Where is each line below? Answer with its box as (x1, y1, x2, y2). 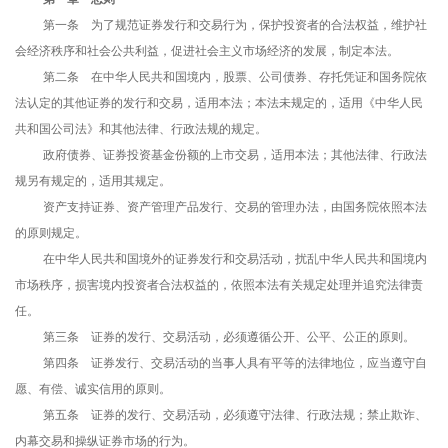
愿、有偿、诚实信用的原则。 (15, 382, 171, 397)
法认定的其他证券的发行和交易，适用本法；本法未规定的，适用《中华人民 (15, 96, 423, 111)
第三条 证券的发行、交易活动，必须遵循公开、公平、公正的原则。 (43, 330, 415, 345)
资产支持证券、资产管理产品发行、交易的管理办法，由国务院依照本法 (43, 200, 427, 215)
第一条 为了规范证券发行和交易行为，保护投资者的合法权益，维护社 (43, 18, 427, 33)
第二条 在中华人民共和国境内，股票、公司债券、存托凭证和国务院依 (43, 70, 427, 85)
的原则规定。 (15, 226, 87, 241)
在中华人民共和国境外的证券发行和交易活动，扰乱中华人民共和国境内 (43, 252, 427, 267)
